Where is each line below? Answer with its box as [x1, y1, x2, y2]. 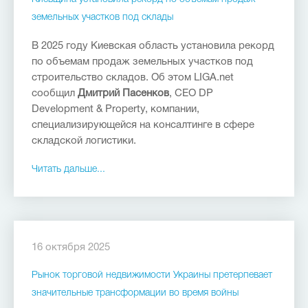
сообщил [32, 89, 78, 98]
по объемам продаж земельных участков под [32, 57, 253, 67]
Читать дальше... [32, 165, 105, 174]
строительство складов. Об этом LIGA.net [32, 73, 234, 82]
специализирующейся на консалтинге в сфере [32, 120, 254, 130]
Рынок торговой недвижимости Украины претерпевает [32, 271, 272, 280]
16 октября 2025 [32, 243, 110, 252]
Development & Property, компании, [32, 104, 199, 114]
